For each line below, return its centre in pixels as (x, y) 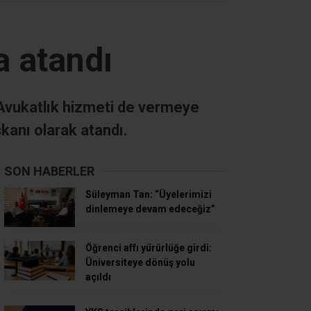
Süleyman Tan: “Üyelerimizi (149, 194)
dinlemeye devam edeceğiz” (150, 209)
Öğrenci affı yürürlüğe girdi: (149, 247)
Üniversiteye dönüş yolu (140, 262)
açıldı (98, 277)
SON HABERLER (49, 171)
